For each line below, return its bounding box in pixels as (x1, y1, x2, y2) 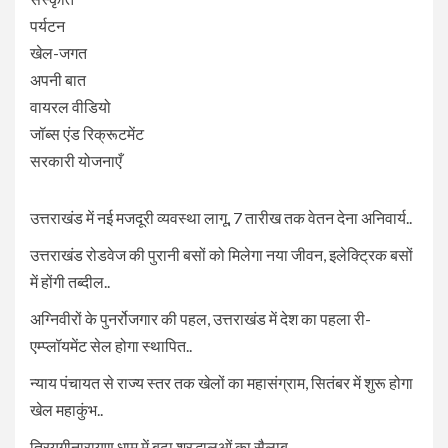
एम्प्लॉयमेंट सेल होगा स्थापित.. (30, 335, 192, 355)
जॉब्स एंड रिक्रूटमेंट (30, 123, 144, 143)
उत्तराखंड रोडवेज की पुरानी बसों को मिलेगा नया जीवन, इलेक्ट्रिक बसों (30, 244, 413, 264)
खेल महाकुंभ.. (30, 399, 103, 419)
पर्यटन (30, 15, 65, 35)
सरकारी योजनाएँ (30, 150, 122, 170)
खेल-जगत (30, 42, 87, 62)
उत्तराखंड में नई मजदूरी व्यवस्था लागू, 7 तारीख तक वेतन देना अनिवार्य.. (30, 207, 412, 227)
